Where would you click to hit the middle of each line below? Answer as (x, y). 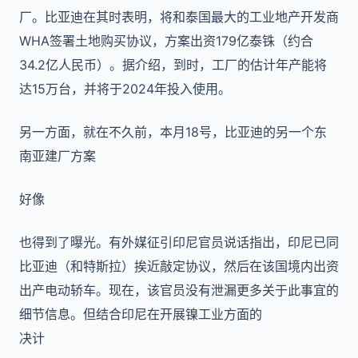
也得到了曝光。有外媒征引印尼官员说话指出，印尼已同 (179, 242)
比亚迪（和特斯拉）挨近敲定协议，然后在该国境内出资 (179, 266)
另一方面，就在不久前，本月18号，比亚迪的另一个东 (173, 132)
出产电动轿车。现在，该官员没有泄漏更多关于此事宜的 (179, 290)
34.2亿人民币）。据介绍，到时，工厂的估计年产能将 (173, 65)
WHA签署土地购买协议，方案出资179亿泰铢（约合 (166, 41)
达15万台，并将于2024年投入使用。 (125, 89)
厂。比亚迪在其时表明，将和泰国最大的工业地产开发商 (179, 17)
